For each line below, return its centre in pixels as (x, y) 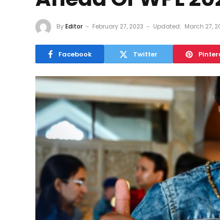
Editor (74, 27)
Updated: (167, 27)
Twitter (145, 54)
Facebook (75, 54)
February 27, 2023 (118, 27)
